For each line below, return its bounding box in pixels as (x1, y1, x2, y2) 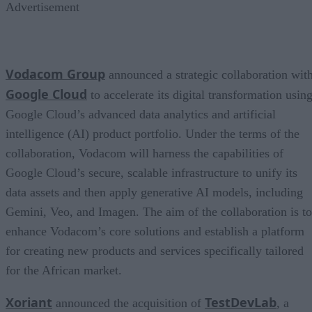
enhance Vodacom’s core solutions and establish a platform (6, 224, 304, 238)
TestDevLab (205, 293, 276, 311)
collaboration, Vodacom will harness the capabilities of (6, 146, 283, 160)
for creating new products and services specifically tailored (6, 243, 304, 258)
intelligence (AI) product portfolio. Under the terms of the (6, 126, 299, 141)
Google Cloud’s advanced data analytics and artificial (6, 107, 276, 121)
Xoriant (6, 293, 52, 311)
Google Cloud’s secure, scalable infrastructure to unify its (6, 165, 297, 180)
